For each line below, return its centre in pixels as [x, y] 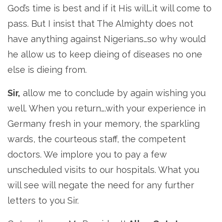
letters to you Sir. [43, 200]
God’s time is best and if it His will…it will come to [110, 8]
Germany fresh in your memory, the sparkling [104, 123]
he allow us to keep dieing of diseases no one [105, 54]
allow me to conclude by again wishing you [113, 93]
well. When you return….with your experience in [107, 108]
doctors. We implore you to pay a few [87, 154]
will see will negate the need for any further [101, 185]
